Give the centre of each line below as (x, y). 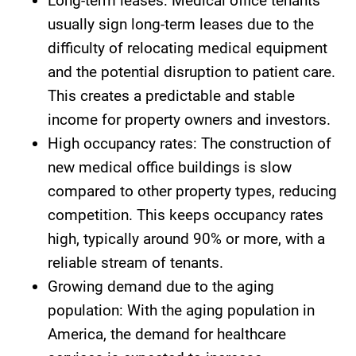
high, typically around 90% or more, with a (186, 239)
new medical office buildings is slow (170, 167)
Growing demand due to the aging (161, 286)
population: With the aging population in (181, 310)
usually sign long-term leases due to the (181, 24)
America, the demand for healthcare (167, 334)
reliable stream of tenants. (135, 263)
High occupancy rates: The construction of (190, 143)
